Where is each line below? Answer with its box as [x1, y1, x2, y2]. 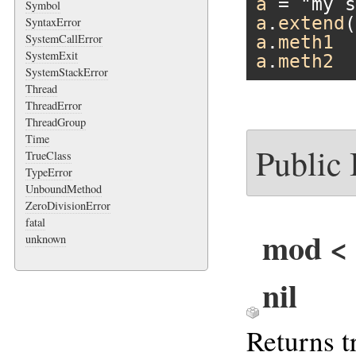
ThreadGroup [25, 114, 86, 130]
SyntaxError [25, 14, 81, 29]
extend [277, 12, 345, 35]
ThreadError [25, 97, 82, 113]
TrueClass [25, 147, 72, 163]
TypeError [25, 164, 72, 180]
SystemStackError [25, 64, 108, 79]
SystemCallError [25, 30, 103, 46]
